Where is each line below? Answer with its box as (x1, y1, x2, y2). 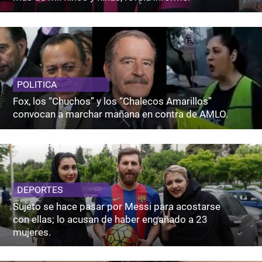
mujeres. (13, 226, 51, 239)
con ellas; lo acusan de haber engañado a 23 (13, 213, 208, 226)
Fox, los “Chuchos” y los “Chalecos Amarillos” (13, 95, 212, 107)
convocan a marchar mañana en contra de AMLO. (13, 108, 229, 120)
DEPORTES (17, 184, 64, 196)
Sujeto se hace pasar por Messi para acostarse (13, 201, 221, 213)
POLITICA (17, 78, 57, 90)
